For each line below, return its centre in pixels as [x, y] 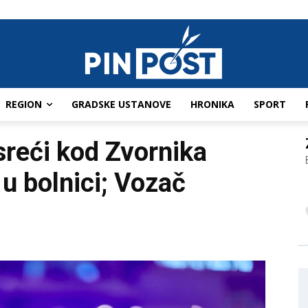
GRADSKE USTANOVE [121, 104]
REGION [24, 104]
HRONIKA [212, 104]
